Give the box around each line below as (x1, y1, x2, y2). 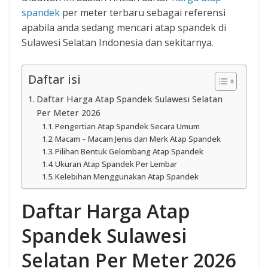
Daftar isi (28, 71, 81, 88)
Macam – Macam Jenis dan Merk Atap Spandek (55, 133, 221, 145)
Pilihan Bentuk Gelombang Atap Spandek (55, 146, 204, 157)
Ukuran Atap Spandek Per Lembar (55, 159, 178, 170)
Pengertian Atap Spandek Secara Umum (55, 121, 200, 132)
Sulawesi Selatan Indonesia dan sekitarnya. (22, 36, 214, 50)
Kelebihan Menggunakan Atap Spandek (55, 171, 199, 182)
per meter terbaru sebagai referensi (60, 6, 226, 20)
